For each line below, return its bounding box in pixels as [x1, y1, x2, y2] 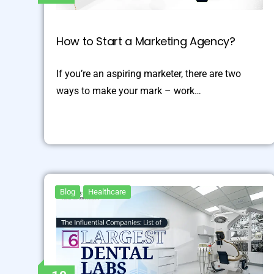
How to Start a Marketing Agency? [56, 33, 235, 49]
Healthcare [88, 187, 126, 196]
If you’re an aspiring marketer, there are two [56, 67, 241, 80]
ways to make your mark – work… [56, 84, 201, 97]
